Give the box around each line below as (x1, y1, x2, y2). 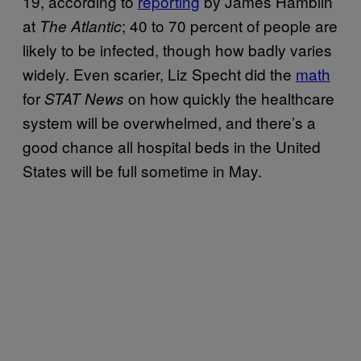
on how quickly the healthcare (128, 86, 334, 109)
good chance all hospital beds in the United (23, 135, 321, 157)
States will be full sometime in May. (23, 159, 262, 181)
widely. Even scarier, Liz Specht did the (23, 62, 296, 85)
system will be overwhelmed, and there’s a (23, 110, 316, 133)
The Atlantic (39, 15, 122, 36)
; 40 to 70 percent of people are (122, 14, 338, 36)
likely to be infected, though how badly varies (23, 38, 332, 60)
